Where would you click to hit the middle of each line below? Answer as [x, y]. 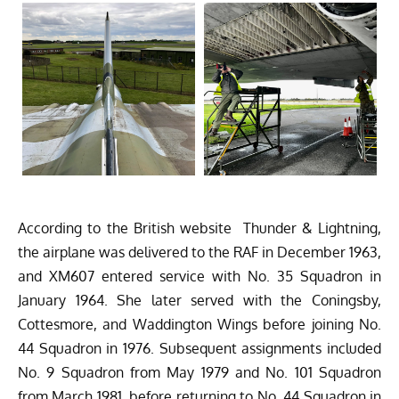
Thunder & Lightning [310, 228]
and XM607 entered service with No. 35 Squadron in [199, 276]
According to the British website [130, 228]
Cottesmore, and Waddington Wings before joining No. [199, 324]
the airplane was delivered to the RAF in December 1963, [199, 252]
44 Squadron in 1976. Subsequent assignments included [199, 348]
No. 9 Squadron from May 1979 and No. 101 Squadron [199, 372]
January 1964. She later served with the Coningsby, [199, 300]
